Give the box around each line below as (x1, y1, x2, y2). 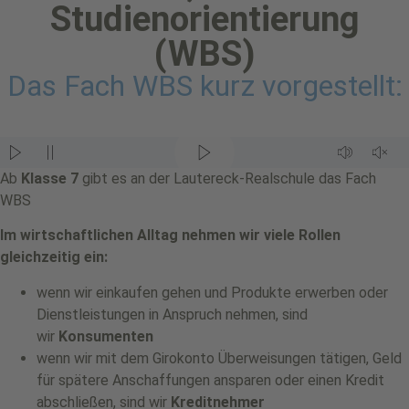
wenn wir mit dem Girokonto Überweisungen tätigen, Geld (37, 349, 402, 367)
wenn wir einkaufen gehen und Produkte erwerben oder (37, 283, 388, 301)
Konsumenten (58, 327, 153, 345)
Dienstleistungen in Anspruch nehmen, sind (37, 305, 308, 323)
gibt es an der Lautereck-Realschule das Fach (79, 170, 376, 187)
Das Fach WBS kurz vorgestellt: (6, 68, 403, 103)
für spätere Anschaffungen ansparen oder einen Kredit (37, 371, 384, 389)
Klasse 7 (21, 170, 79, 187)
